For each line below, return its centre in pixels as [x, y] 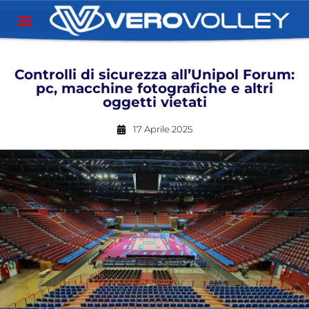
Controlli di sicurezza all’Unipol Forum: [154, 74]
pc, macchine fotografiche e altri [154, 88]
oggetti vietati [154, 102]
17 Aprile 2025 [163, 129]
